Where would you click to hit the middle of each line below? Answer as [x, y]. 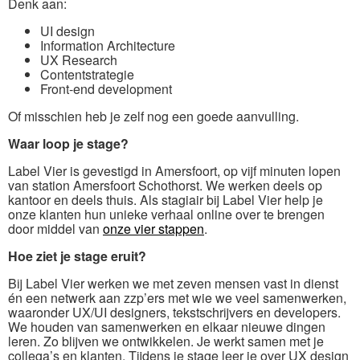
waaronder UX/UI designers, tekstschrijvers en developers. [174, 312]
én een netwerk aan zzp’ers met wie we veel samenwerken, [177, 297]
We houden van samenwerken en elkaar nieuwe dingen [167, 326]
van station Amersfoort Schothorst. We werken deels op [165, 185]
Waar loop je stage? [68, 143]
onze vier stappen [153, 228]
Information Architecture [108, 45]
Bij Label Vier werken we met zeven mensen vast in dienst [173, 283]
